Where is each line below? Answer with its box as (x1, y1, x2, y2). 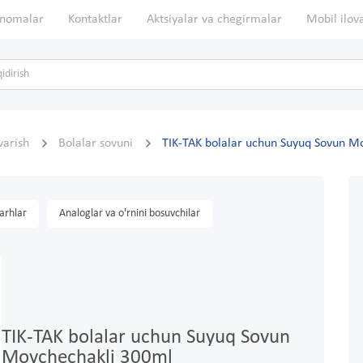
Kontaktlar (68, 13, 122, 26)
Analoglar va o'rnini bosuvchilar (59, 207, 200, 220)
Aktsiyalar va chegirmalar (147, 13, 282, 26)
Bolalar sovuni (58, 137, 136, 151)
